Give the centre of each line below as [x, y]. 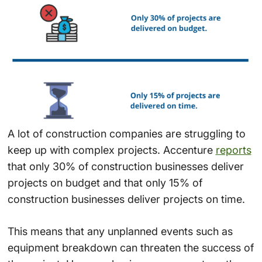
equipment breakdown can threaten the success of [130, 247]
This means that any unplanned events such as [120, 231]
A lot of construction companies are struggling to [126, 133]
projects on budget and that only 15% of [105, 182]
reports [233, 150]
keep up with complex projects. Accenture [111, 150]
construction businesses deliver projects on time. [126, 199]
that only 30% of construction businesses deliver [125, 166]
